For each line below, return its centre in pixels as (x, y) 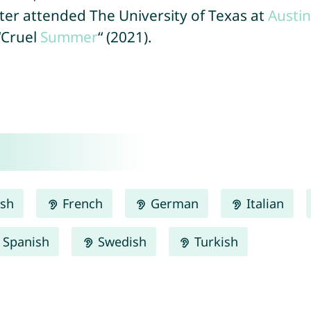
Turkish (214, 241)
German (173, 203)
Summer (69, 36)
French (81, 203)
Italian (263, 203)
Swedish (120, 241)
